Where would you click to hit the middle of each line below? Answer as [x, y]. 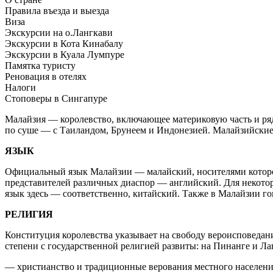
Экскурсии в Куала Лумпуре [65, 54]
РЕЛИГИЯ [29, 214]
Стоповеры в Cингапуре [56, 98]
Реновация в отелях [46, 76]
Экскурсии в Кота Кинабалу [64, 43]
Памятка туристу [40, 65]
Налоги [20, 87]
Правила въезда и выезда [57, 10]
